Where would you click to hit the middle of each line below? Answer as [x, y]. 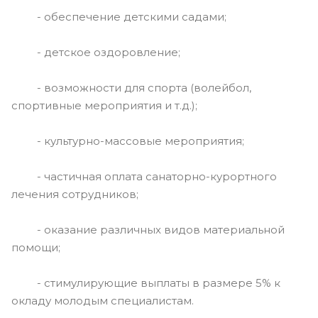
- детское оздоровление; [96, 52]
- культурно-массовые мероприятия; [128, 141]
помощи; [36, 247]
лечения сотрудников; [75, 194]
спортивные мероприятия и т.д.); [104, 105]
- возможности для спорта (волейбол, [131, 87]
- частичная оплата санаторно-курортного [144, 176]
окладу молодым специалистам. [103, 300]
